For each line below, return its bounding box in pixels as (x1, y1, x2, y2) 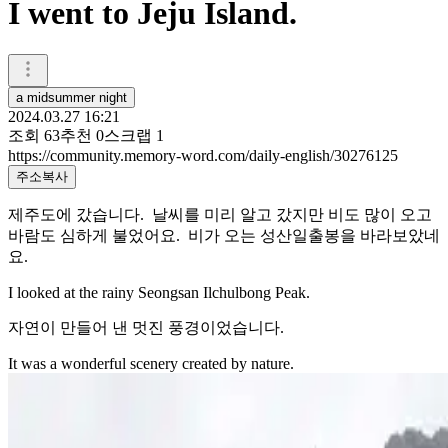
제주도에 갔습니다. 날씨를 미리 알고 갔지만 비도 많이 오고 (8, 205, 432, 223)
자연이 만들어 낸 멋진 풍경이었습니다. (8, 318, 288, 336)
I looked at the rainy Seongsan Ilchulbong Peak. (8, 283, 314, 301)
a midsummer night (16, 89, 127, 105)
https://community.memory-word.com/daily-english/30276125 (8, 146, 398, 164)
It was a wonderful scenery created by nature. (8, 354, 294, 372)
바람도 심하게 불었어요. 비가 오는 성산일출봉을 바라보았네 (8, 226, 440, 244)
